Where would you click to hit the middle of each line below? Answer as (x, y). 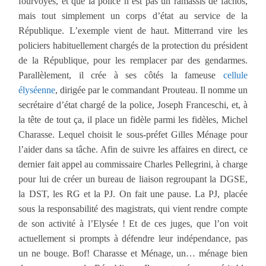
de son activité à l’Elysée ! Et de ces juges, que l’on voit (133, 223)
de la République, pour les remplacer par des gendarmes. (133, 60)
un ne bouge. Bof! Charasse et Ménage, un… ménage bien (133, 253)
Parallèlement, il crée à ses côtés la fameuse (121, 75)
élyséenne (37, 90)
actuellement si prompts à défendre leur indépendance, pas (133, 238)
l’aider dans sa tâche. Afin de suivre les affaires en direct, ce (133, 149)
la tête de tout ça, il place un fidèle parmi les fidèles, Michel (133, 119)
